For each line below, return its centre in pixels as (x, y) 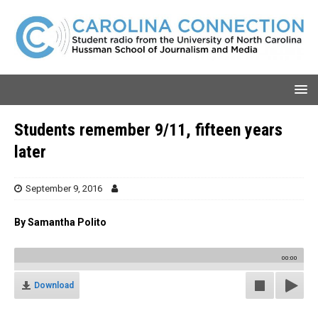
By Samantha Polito (60, 222)
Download (54, 285)
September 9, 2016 (64, 188)
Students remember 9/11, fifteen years (148, 130)
